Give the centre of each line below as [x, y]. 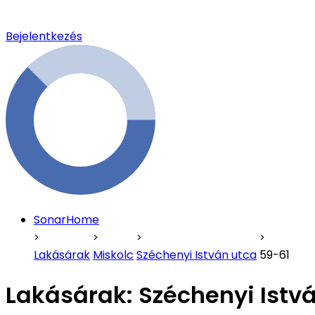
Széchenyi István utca [197, 255]
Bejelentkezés [44, 36]
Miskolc [113, 255]
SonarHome [66, 220]
